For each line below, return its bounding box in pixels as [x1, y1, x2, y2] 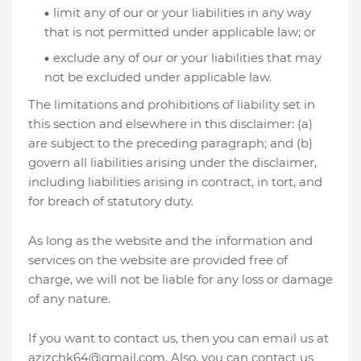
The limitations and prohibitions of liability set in [28, 97, 315, 112]
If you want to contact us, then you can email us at [28, 330, 329, 346]
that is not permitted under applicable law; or [44, 24, 316, 39]
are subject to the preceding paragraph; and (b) [28, 135, 313, 151]
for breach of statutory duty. [28, 193, 193, 209]
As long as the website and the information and [28, 233, 313, 248]
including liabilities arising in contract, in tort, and [28, 174, 322, 189]
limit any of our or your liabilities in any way [53, 5, 311, 20]
